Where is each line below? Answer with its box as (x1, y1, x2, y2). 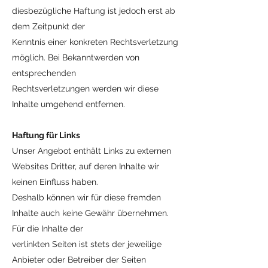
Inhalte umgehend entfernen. (12, 99, 125, 109)
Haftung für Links (12, 130, 80, 140)
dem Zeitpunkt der (12, 22, 85, 31)
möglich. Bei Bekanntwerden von (12, 53, 139, 62)
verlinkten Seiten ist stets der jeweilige (12, 239, 162, 249)
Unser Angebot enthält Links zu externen (12, 146, 171, 156)
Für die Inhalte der (12, 224, 83, 233)
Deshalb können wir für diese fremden (12, 193, 161, 202)
